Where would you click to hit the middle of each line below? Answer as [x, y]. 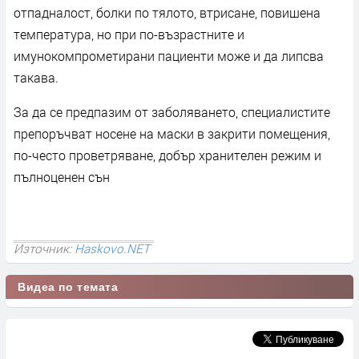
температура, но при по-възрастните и [129, 34]
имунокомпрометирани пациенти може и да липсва [169, 55]
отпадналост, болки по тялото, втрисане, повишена [167, 12]
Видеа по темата [68, 286]
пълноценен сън [62, 176]
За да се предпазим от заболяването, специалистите [172, 111]
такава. [36, 77]
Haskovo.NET [112, 248]
